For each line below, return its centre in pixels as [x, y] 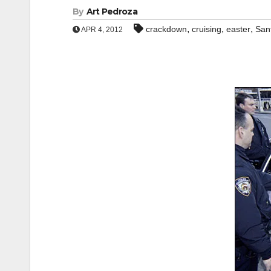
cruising [207, 29]
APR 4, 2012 [101, 30]
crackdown [166, 29]
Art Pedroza [112, 11]
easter [238, 29]
